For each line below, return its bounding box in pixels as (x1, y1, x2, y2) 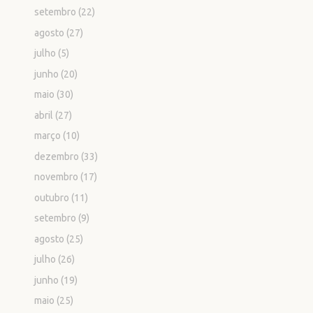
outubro (34, 191, 70, 203)
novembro (34, 171, 79, 183)
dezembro (34, 150, 80, 162)
